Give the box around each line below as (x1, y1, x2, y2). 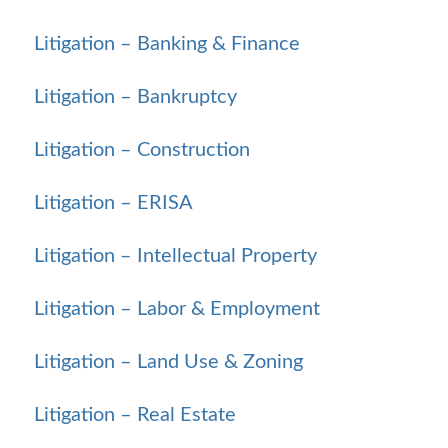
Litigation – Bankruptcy (34, 86, 237, 107)
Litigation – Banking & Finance (34, 33, 300, 54)
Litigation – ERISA (34, 192, 193, 213)
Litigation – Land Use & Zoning (34, 351, 303, 372)
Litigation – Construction (34, 139, 250, 160)
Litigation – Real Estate (34, 404, 236, 425)
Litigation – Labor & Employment (34, 298, 320, 319)
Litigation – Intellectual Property (34, 245, 317, 266)
